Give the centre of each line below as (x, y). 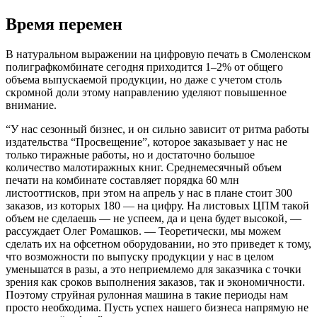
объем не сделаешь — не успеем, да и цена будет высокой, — (154, 218)
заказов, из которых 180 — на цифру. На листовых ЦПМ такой (157, 205)
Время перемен (64, 24)
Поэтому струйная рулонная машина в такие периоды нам (147, 294)
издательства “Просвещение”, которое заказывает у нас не (146, 142)
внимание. (31, 105)
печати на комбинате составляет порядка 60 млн (122, 180)
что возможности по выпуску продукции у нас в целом (140, 256)
